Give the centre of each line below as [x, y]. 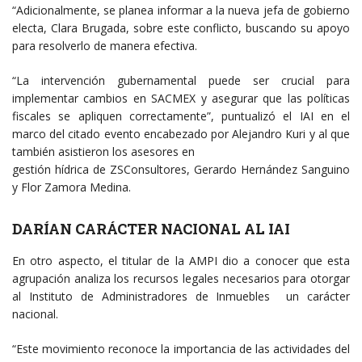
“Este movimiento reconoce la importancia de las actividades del [181, 348]
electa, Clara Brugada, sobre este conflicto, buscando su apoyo [181, 27]
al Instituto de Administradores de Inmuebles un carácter [181, 296]
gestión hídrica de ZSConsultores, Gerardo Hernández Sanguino [181, 169]
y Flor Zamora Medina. [72, 187]
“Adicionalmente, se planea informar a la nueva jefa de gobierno [181, 10]
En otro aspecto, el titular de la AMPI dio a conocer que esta [181, 260]
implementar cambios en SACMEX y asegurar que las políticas [181, 98]
